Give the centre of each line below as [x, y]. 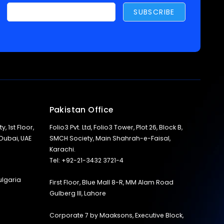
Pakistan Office [81, 110]
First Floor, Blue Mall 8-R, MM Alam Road [111, 182]
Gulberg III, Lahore [77, 193]
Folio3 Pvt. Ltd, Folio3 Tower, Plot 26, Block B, [116, 127]
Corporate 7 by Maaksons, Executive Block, [116, 215]
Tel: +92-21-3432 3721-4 [86, 160]
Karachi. [62, 149]
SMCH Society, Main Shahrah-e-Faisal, [110, 138]
